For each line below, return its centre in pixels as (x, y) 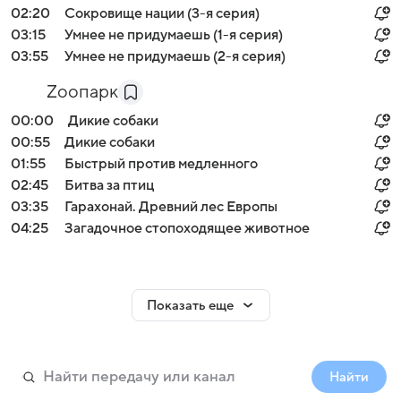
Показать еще (190, 305)
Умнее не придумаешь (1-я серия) (174, 35)
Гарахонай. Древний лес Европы (171, 207)
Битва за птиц (109, 185)
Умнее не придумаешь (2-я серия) (175, 56)
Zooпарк (82, 92)
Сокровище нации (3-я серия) (162, 13)
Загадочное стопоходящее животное (187, 228)
